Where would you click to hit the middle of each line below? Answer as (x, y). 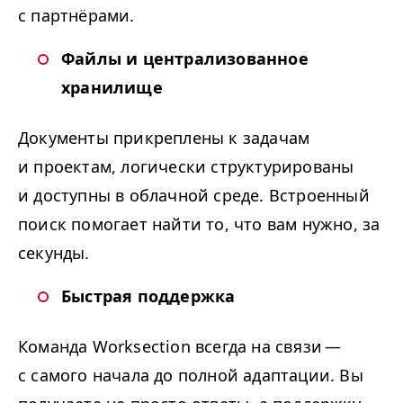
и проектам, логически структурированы (186, 166)
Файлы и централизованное (185, 58)
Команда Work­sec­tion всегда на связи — (181, 346)
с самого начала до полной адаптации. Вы (191, 375)
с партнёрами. (76, 15)
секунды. (54, 253)
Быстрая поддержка (148, 296)
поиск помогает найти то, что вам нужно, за (199, 224)
